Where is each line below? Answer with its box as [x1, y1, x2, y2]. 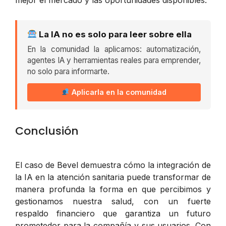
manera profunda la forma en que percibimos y [15, 184, 211, 194]
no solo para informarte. [27, 66, 109, 76]
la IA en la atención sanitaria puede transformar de [15, 172, 211, 182]
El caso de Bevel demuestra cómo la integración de [15, 159, 211, 170]
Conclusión [15, 123, 79, 139]
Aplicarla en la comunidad [70, 87, 167, 96]
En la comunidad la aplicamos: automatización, [27, 44, 201, 54]
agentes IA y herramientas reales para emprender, [27, 55, 201, 65]
